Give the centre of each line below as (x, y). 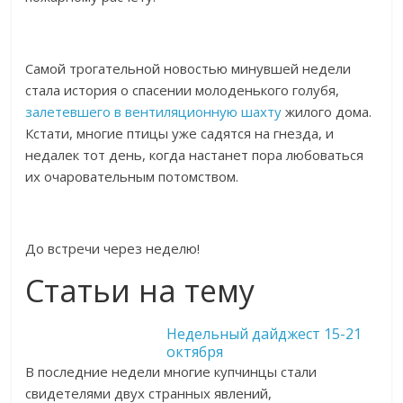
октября (195, 352)
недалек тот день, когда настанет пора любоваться (195, 155)
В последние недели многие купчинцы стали (171, 372)
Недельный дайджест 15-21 (264, 334)
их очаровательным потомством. (132, 176)
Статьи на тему (140, 291)
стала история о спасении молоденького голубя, (183, 90)
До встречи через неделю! (113, 248)
